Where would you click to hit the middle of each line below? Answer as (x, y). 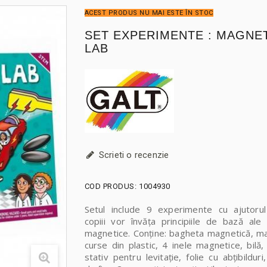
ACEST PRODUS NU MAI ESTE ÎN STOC (149, 13)
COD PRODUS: (110, 186)
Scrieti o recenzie (133, 155)
